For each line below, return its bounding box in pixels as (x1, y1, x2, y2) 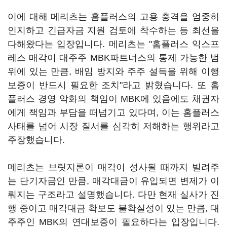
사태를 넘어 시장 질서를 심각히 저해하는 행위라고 (8, 121, 219, 131)
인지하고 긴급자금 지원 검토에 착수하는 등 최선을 (8, 25, 219, 35)
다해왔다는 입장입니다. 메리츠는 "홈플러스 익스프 (8, 39, 219, 49)
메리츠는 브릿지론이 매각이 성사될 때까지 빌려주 (8, 162, 219, 172)
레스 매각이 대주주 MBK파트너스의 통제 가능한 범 (8, 53, 219, 63)
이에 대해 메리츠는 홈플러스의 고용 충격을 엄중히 (8, 12, 219, 22)
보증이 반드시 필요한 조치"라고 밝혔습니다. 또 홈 (8, 80, 219, 90)
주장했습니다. (8, 135, 65, 145)
